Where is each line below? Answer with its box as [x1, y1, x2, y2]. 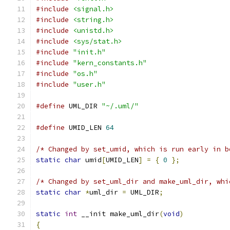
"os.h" [73, 69, 98, 78]
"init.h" [73, 48, 106, 56]
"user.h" [73, 80, 106, 89]
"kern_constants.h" [73, 59, 147, 67]
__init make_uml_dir [77, 209, 159, 218]
